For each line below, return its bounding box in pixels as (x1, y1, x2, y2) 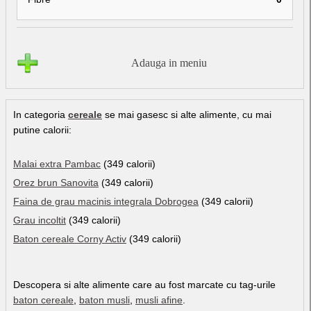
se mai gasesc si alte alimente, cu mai (102, 108, 271, 120)
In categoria (13, 108, 68, 120)
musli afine (135, 294, 183, 305)
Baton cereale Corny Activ (13, 233, 126, 244)
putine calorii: (13, 124, 72, 135)
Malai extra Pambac (13, 158, 101, 169)
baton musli (79, 294, 130, 305)
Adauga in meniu (131, 56, 207, 69)
